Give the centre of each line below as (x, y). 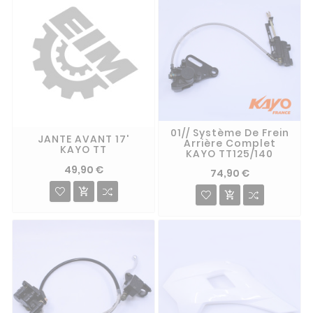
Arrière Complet (230, 143)
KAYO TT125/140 (230, 153)
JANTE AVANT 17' (83, 139)
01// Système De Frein (230, 132)
